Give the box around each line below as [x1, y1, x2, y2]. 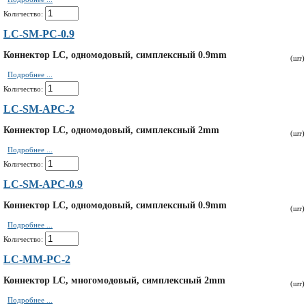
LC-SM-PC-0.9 [3, 28, 74, 40]
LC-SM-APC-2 [3, 103, 74, 115]
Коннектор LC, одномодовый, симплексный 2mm [3, 125, 219, 135]
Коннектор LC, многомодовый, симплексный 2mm [3, 275, 225, 286]
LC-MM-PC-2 [3, 253, 70, 265]
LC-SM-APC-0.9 [3, 178, 83, 190]
